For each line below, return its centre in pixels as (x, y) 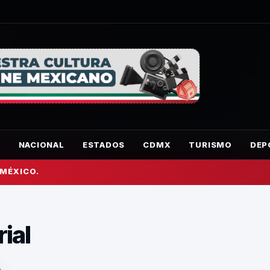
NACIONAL (41, 145)
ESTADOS (104, 145)
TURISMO (210, 145)
